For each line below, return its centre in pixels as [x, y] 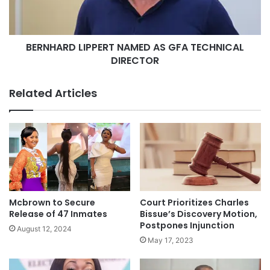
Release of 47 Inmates [58, 214]
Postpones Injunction [187, 226]
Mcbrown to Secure [52, 203]
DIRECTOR [135, 60]
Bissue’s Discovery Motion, [199, 214]
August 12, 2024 [44, 229]
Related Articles [53, 93]
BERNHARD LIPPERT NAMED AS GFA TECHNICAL [135, 47]
